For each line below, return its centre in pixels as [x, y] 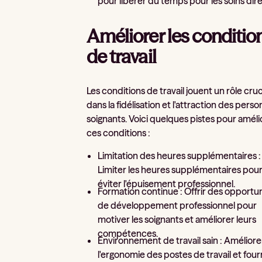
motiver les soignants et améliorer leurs [177, 219]
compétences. [128, 233]
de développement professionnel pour [177, 205]
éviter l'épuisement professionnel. [167, 184]
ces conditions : [119, 132]
